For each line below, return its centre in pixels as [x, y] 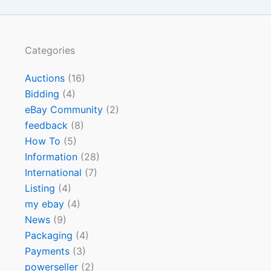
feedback [46, 125]
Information [51, 157]
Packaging [48, 235]
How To [42, 141]
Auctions [44, 78]
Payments [47, 251]
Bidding [42, 94]
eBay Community [64, 109]
